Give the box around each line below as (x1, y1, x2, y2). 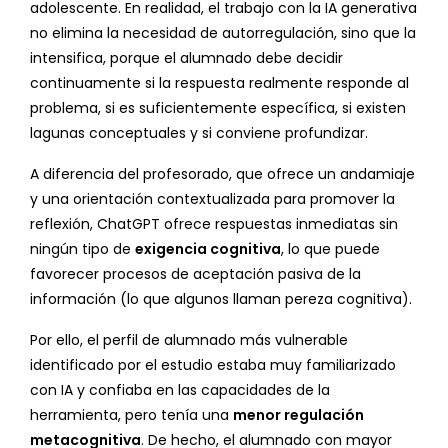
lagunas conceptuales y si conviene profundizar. (30, 123, 368, 144)
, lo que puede (281, 239, 380, 260)
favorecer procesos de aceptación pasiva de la (30, 264, 361, 285)
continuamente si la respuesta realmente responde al (30, 73, 409, 94)
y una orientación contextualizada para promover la (30, 189, 395, 210)
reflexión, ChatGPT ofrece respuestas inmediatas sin (30, 214, 398, 235)
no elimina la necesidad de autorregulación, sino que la (30, 23, 416, 44)
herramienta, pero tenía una (30, 405, 233, 426)
